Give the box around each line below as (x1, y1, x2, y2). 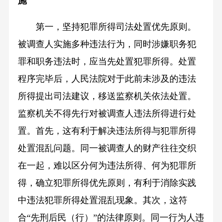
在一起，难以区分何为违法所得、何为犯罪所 (17, 161, 196, 171)
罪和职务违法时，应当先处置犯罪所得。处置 (17, 56, 196, 67)
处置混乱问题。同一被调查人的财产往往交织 (17, 143, 196, 154)
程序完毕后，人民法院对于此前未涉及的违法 (17, 74, 196, 84)
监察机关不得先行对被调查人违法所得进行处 (17, 109, 196, 119)
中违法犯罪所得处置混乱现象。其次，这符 (17, 195, 187, 206)
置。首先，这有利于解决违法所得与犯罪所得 (17, 126, 196, 136)
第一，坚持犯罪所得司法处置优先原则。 (35, 22, 196, 32)
